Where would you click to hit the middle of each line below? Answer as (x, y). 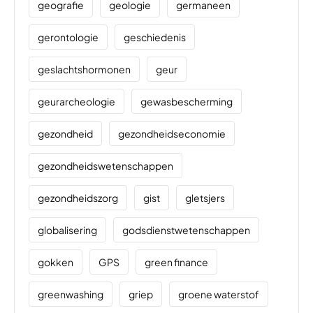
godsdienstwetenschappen (186, 230)
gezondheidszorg (78, 197)
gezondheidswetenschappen (105, 165)
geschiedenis (155, 37)
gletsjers (205, 197)
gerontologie (68, 37)
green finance (176, 262)
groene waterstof (219, 294)
